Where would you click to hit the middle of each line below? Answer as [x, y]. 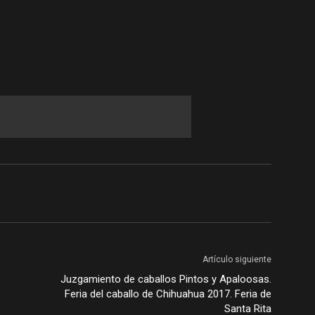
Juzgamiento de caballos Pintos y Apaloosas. [166, 279]
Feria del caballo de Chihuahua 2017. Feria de [168, 294]
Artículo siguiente [237, 259]
